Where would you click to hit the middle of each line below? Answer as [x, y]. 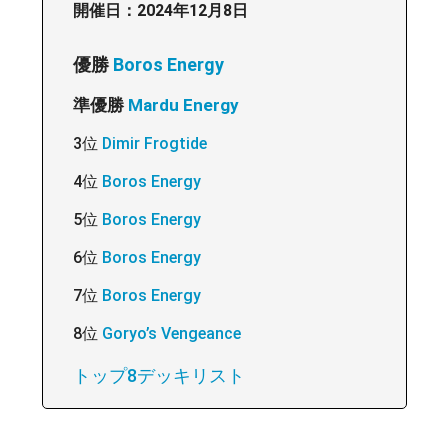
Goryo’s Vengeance [171, 333]
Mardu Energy [183, 104]
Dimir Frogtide [154, 143]
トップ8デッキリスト [158, 375]
